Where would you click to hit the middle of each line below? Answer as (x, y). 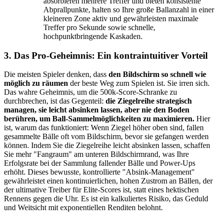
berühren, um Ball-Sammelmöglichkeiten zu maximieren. (99, 119)
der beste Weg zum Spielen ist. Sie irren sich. (139, 83)
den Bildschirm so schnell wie (157, 74)
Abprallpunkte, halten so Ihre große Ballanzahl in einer (129, 9)
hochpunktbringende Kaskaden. (93, 36)
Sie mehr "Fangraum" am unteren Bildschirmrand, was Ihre (96, 154)
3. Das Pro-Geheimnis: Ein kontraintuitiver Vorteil (106, 55)
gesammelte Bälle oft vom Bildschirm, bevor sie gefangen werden (106, 137)
